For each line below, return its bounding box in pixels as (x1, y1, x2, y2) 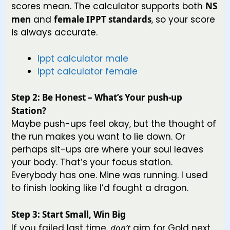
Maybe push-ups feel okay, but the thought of (11, 118, 216, 130)
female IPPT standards (54, 13, 151, 26)
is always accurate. (11, 26, 98, 39)
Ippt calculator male (37, 52, 128, 65)
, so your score (151, 13, 215, 26)
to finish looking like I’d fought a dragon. (11, 182, 188, 195)
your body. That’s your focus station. (11, 156, 172, 169)
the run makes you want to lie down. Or (11, 130, 185, 143)
